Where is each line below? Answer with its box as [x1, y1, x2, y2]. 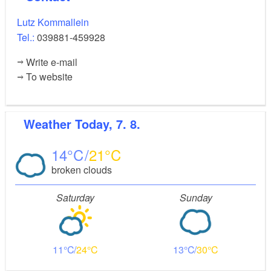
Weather [35, 114, 75, 132]
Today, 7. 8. [75, 114, 140, 132]
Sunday [179, 190, 212, 204]
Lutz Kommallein [17, 15, 89, 30]
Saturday [56, 190, 94, 204]
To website [26, 70, 73, 84]
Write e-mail [26, 55, 78, 70]
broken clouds [51, 162, 112, 177]
